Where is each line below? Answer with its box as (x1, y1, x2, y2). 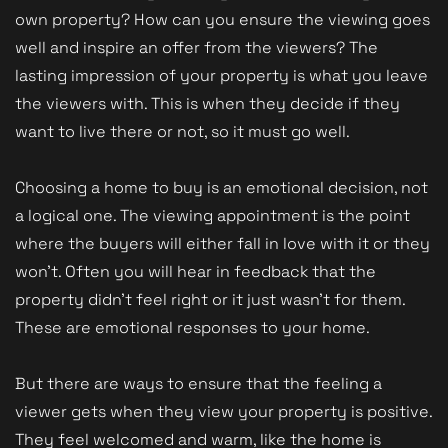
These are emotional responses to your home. (15, 316, 374, 338)
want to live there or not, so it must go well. (15, 120, 350, 142)
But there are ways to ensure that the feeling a (15, 372, 382, 394)
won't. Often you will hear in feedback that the (15, 260, 376, 282)
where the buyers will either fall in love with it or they (15, 232, 430, 254)
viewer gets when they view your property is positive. (15, 400, 432, 422)
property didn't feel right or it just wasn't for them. (15, 288, 405, 310)
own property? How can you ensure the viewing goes (15, 8, 430, 30)
